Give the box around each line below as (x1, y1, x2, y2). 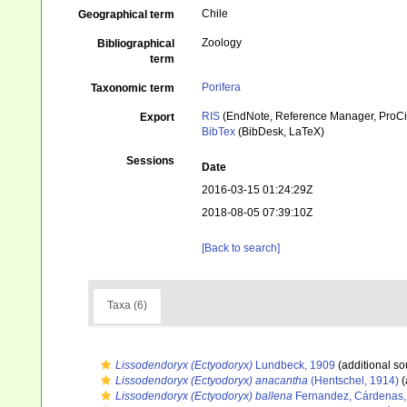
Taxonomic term (91, 82, 175, 94)
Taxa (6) (107, 299, 147, 312)
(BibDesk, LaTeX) (235, 125, 325, 138)
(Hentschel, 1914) (308, 374, 399, 387)
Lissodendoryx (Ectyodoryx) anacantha (115, 374, 308, 387)
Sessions (126, 154, 175, 167)
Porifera (202, 81, 242, 94)
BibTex (202, 125, 236, 138)
